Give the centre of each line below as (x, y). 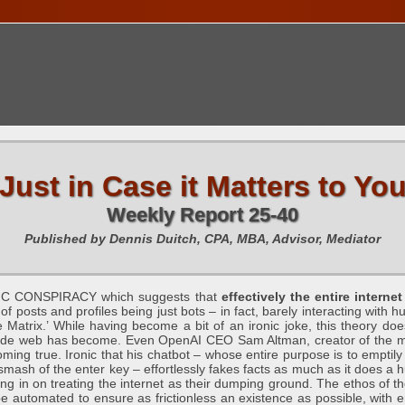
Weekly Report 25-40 (202, 215)
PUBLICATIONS (201, 134)
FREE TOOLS (321, 134)
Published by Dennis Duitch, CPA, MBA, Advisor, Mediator (202, 239)
